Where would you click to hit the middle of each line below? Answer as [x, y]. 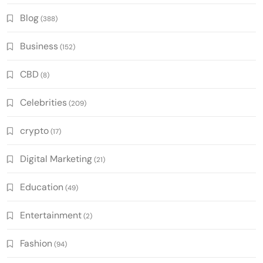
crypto [34, 131]
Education [42, 187]
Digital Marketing [56, 159]
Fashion [36, 244]
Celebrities [43, 103]
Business [39, 46]
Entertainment [51, 215]
